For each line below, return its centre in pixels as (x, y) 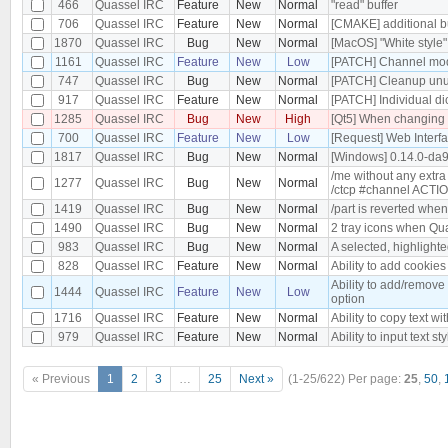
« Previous (61, 379)
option (348, 298)
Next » (256, 379)
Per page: (376, 379)
